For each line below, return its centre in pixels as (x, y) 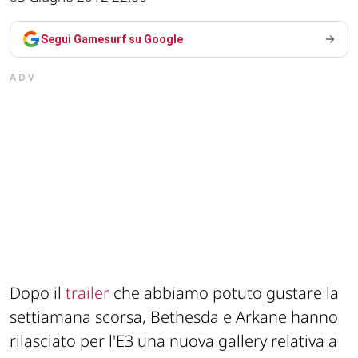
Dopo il (38, 293)
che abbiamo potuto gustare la (224, 293)
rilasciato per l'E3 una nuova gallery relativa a (173, 341)
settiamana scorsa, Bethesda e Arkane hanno (174, 317)
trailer (88, 293)
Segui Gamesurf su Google (112, 40)
